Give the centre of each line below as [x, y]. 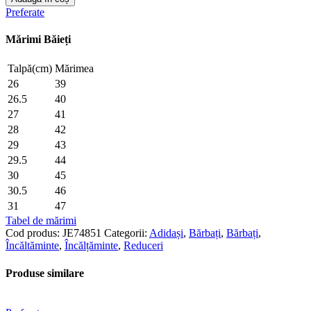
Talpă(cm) [30, 69]
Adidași [166, 233]
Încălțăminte [91, 246]
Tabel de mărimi [41, 221]
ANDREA [45, 32]
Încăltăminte [32, 246]
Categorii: [126, 233]
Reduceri [143, 246]
